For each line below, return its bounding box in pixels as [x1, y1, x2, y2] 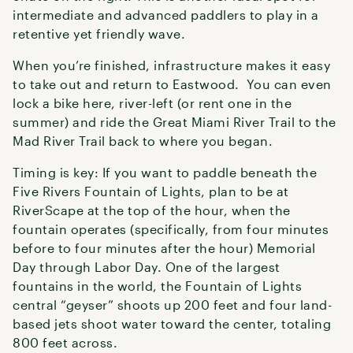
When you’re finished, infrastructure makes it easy [13, 58, 330, 72]
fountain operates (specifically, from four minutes [13, 221, 329, 236]
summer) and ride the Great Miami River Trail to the [13, 114, 336, 129]
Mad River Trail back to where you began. [13, 133, 277, 148]
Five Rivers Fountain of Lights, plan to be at [13, 184, 289, 199]
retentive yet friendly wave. [13, 26, 189, 41]
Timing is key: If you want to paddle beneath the [13, 165, 317, 180]
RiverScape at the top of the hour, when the [13, 203, 291, 217]
